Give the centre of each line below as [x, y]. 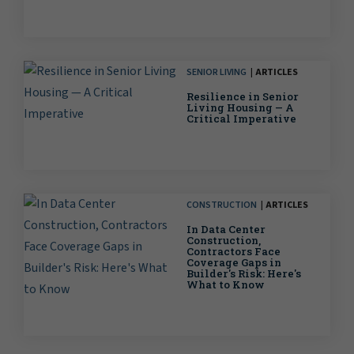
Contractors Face [233, 252]
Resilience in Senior [243, 97]
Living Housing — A [240, 108]
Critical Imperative [241, 119]
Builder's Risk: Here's [244, 274]
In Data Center [226, 230]
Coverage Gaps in [234, 263]
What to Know [226, 285]
